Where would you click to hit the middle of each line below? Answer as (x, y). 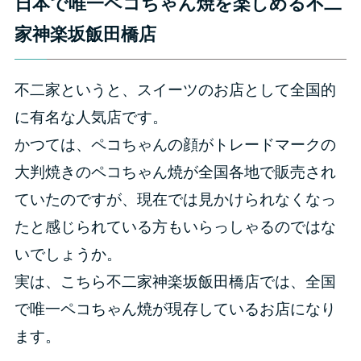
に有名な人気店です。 (91, 118)
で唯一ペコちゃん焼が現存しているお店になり (175, 309)
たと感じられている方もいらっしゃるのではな (175, 227)
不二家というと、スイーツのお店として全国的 (175, 90)
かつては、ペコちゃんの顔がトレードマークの (175, 145)
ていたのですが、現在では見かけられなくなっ (175, 200)
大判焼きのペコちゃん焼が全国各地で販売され (175, 172)
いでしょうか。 (68, 255)
